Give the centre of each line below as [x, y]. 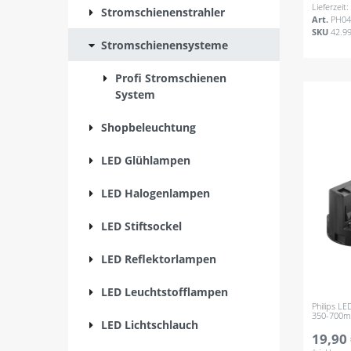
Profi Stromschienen [170, 78]
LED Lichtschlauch [150, 324]
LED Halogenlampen [156, 193]
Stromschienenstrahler [163, 12]
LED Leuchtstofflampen [165, 291]
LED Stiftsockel [141, 226]
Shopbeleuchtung [148, 127]
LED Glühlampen [146, 160]
